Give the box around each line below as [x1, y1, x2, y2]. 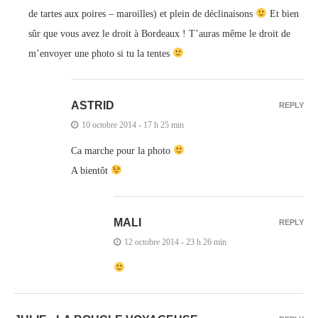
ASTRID [71, 99, 114, 111]
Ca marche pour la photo [71, 145, 173, 156]
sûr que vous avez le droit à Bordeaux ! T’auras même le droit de [28, 28, 290, 39]
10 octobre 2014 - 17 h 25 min [82, 119, 184, 130]
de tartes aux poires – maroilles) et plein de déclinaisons [28, 8, 256, 19]
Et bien [266, 8, 299, 19]
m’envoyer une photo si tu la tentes [28, 48, 172, 59]
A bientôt [71, 165, 111, 176]
